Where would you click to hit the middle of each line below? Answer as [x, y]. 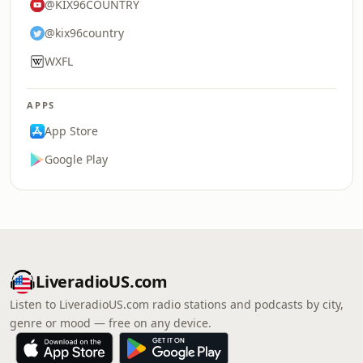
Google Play [76, 159]
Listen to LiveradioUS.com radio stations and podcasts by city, [177, 304]
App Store [71, 131]
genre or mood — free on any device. [111, 323]
